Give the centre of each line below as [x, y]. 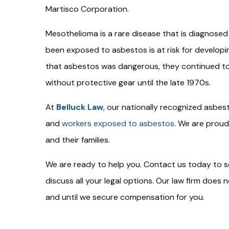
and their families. [78, 140]
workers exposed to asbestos [118, 123]
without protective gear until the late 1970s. [128, 83]
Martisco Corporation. [87, 9]
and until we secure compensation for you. [125, 197]
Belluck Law [80, 107]
